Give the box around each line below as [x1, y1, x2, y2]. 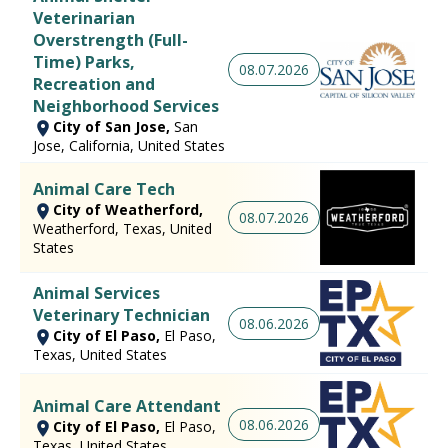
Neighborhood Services [33, 94, 219, 117]
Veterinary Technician [33, 304, 210, 327]
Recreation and [33, 72, 155, 95]
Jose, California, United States [33, 135, 225, 155]
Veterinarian [33, 6, 135, 29]
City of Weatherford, [53, 199, 203, 219]
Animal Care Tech [33, 177, 175, 200]
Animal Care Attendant [33, 394, 221, 417]
